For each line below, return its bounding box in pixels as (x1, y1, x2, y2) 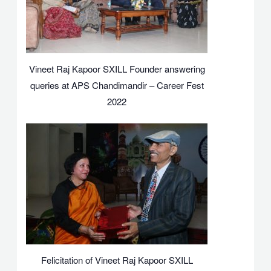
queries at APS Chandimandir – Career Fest (30, 79, 204, 92)
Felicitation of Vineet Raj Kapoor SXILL (41, 253, 193, 266)
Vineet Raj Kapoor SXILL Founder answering (28, 62, 205, 76)
